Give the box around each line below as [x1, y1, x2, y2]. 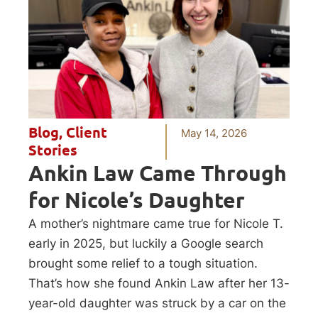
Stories [28, 142, 77, 160]
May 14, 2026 [181, 126, 248, 141]
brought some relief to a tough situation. [28, 256, 258, 271]
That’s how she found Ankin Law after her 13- [28, 276, 290, 291]
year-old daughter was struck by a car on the [28, 296, 286, 311]
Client [66, 124, 107, 142]
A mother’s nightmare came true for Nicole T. [28, 216, 283, 231]
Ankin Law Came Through [28, 160, 287, 187]
